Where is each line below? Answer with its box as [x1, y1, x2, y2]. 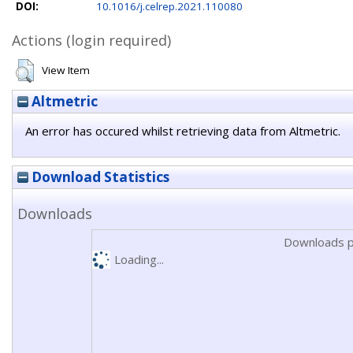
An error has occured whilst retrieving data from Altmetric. [25, 123, 340, 139]
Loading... [113, 251, 164, 267]
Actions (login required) [12, 31, 171, 50]
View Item [42, 63, 90, 77]
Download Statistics [28, 168, 169, 186]
